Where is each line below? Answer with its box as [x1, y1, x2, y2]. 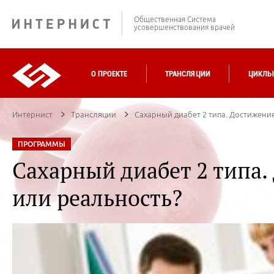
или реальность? [12, 183, 182, 212]
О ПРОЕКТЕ [91, 69, 128, 78]
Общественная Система [134, 15, 216, 23]
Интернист [12, 110, 53, 119]
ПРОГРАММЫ [18, 140, 65, 148]
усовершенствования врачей [134, 23, 235, 31]
